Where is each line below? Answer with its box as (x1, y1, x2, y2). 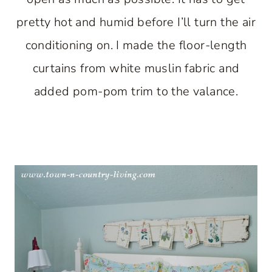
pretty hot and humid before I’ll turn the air (16, 13, 256, 30)
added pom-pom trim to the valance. (33, 83, 239, 100)
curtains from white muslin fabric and (32, 59, 240, 76)
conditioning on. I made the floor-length (25, 36, 247, 53)
